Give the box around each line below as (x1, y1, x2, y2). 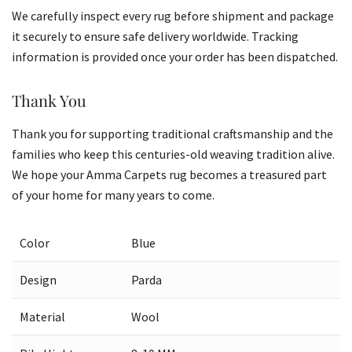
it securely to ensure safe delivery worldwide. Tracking (12, 27, 299, 44)
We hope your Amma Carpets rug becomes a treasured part (12, 166, 327, 182)
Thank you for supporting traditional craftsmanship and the (12, 125, 333, 141)
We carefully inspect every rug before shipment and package (12, 7, 334, 24)
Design (20, 271, 57, 288)
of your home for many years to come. (12, 186, 214, 203)
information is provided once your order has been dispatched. (12, 48, 338, 64)
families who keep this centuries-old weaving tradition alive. (12, 145, 335, 162)
